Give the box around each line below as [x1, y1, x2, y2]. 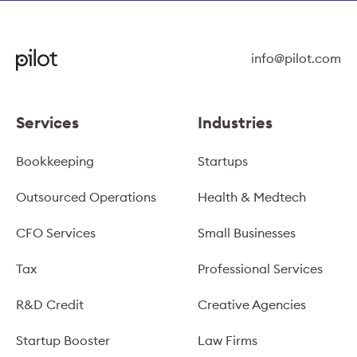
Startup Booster [16, 332, 110, 348]
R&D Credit [16, 296, 84, 312]
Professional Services [198, 261, 323, 277]
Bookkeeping [16, 153, 94, 169]
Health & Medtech [198, 189, 306, 205]
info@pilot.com [251, 50, 341, 66]
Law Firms [198, 332, 257, 348]
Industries [198, 112, 273, 132]
